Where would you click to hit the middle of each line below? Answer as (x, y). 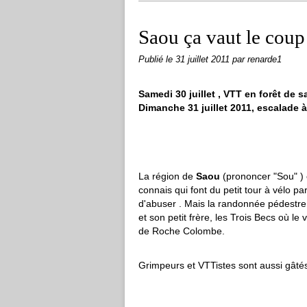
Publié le (157, 60)
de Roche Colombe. (182, 231)
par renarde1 (257, 60)
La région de (167, 176)
